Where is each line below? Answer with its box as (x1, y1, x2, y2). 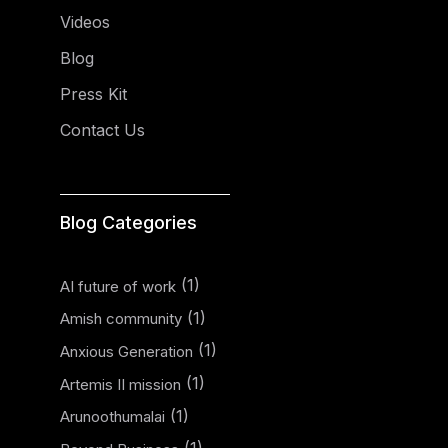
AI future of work (60, 276, 176, 296)
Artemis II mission (60, 374, 181, 394)
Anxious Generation (60, 341, 193, 361)
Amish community (60, 309, 182, 329)
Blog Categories (60, 212, 197, 233)
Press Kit (60, 84, 127, 104)
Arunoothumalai (60, 407, 165, 427)
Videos (60, 12, 110, 32)
